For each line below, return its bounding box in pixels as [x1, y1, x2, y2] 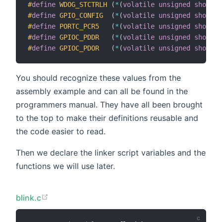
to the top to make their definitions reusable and [16, 112, 198, 123]
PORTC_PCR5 [59, 22, 99, 30]
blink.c [16, 192, 42, 203]
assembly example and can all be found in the [16, 86, 188, 96]
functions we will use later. [16, 161, 115, 171]
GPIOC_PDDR [59, 33, 99, 41]
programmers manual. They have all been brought [16, 99, 203, 110]
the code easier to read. [16, 126, 106, 136]
